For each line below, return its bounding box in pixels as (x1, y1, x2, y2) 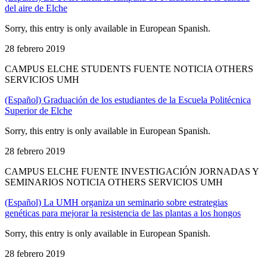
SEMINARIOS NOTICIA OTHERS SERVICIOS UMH (5, 176, 223, 187)
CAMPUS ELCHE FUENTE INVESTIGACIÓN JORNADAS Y (5, 166, 259, 176)
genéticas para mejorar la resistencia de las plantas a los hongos (5, 207, 241, 218)
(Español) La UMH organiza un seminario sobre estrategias (5, 197, 228, 207)
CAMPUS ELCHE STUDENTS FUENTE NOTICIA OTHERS (5, 63, 253, 74)
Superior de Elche (5, 105, 72, 116)
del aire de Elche (5, 2, 67, 13)
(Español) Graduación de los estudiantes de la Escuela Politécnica (5, 94, 251, 105)
